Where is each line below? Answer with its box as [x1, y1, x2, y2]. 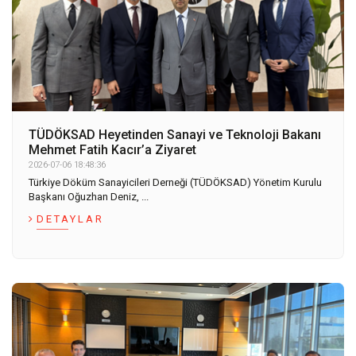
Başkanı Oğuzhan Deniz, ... [29, 190, 149, 203]
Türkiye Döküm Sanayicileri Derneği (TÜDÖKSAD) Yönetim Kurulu [29, 176, 322, 188]
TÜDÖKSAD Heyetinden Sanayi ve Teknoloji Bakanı [29, 126, 321, 142]
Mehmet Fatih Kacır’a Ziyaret [29, 141, 196, 157]
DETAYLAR [37, 212, 104, 225]
